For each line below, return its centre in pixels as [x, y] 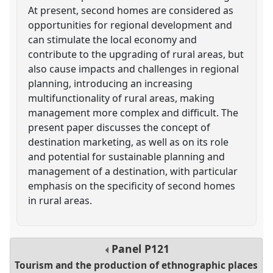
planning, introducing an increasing [111, 83]
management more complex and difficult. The [133, 112]
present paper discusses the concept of [119, 127]
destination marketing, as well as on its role [129, 142]
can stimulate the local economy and [113, 39]
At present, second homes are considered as [131, 10]
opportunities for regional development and [130, 25]
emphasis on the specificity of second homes [132, 186]
